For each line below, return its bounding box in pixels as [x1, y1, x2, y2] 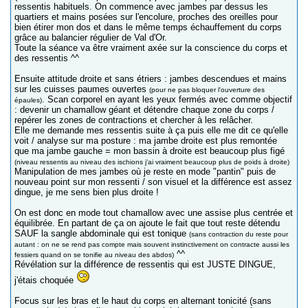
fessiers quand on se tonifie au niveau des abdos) [14, 250, 174, 258]
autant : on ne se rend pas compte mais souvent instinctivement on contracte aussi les [14, 240, 289, 248]
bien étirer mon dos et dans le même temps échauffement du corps [14, 21, 282, 32]
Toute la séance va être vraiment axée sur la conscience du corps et [14, 42, 287, 53]
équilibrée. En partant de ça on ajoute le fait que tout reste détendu [14, 217, 280, 228]
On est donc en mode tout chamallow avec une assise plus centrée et [14, 207, 293, 218]
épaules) [14, 96, 42, 104]
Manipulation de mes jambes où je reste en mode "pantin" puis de [14, 166, 276, 177]
